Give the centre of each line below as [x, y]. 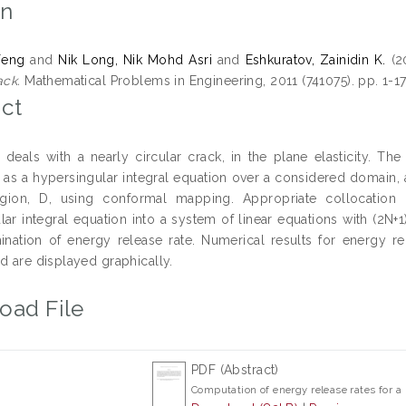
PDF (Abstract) [235, 369]
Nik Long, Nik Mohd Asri [135, 60]
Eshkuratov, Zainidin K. [315, 60]
